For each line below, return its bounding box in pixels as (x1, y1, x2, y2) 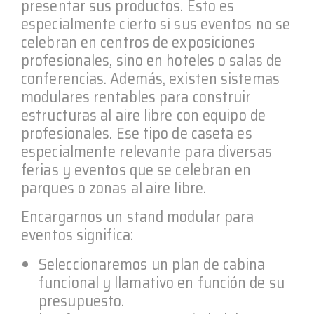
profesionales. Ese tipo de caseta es (21, 121, 252, 146)
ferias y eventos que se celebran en (21, 158, 252, 183)
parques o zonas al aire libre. (21, 176, 207, 201)
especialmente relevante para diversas (21, 139, 272, 165)
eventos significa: (21, 223, 133, 248)
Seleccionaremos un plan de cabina (39, 252, 266, 278)
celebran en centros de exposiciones (21, 30, 256, 55)
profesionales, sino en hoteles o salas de (21, 48, 282, 74)
